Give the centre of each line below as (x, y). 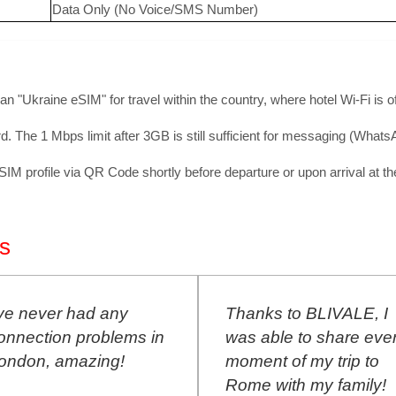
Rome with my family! (138, 385)
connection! (340, 385)
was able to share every (148, 337)
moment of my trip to (135, 361)
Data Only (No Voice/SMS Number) (155, 9)
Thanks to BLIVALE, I (139, 313)
